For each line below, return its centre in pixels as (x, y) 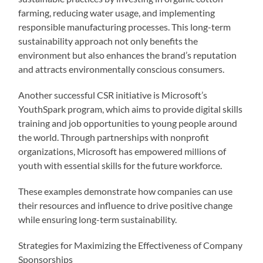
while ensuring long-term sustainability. (98, 219)
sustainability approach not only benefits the (108, 41)
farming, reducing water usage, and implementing (117, 12)
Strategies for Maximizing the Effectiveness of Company (131, 245)
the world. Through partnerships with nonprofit (114, 137)
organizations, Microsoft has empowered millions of (122, 151)
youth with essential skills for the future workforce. (120, 165)
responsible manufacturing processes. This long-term (125, 26)
